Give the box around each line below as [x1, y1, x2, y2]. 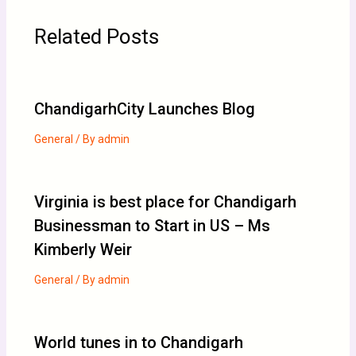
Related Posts [33, 24, 159, 48]
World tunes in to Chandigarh [33, 332, 243, 352]
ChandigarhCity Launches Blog [33, 99, 255, 118]
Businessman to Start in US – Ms [33, 215, 270, 235]
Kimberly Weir [33, 239, 132, 259]
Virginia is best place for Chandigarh [33, 192, 296, 211]
